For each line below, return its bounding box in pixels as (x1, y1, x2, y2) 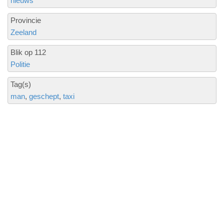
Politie (10, 60, 30, 68)
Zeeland (10, 28, 36, 36)
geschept (29, 92, 59, 100)
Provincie (10, 16, 41, 24)
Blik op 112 (10, 48, 46, 56)
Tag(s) (10, 80, 31, 88)
